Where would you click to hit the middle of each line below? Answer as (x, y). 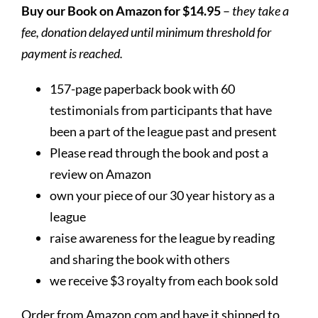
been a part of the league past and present (163, 131)
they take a (260, 10)
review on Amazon (100, 174)
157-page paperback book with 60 (142, 88)
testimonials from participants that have (160, 110)
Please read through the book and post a (159, 152)
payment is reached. (72, 53)
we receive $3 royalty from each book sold (164, 280)
